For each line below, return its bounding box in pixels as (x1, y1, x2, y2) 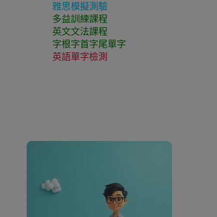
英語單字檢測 (52, 52, 108, 62)
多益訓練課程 (52, 14, 108, 24)
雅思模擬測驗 (52, 1, 108, 12)
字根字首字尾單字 (52, 39, 126, 49)
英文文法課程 (52, 27, 108, 37)
